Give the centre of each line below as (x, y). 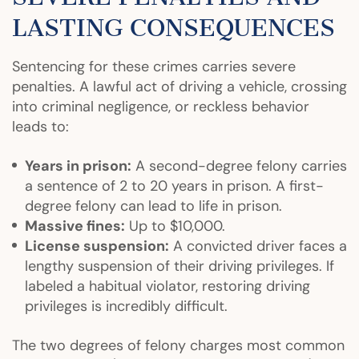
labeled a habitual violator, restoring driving (167, 286)
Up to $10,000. (175, 226)
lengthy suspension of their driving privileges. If (179, 266)
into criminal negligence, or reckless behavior (161, 106)
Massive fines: (75, 226)
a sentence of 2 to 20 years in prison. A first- (174, 186)
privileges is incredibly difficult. (126, 306)
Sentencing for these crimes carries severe (154, 66)
